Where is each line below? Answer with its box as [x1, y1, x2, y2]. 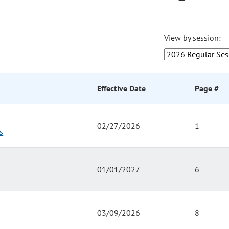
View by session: [164, 33, 221, 43]
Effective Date [97, 83, 146, 94]
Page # [195, 83, 219, 94]
